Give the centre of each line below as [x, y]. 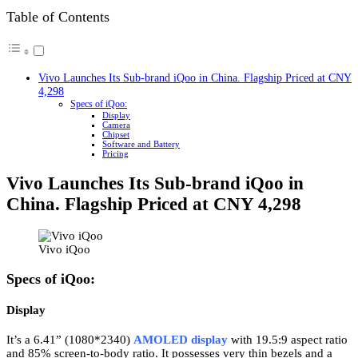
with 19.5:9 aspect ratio [288, 339]
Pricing [115, 153]
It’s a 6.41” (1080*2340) [70, 339]
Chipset [116, 134]
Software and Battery [141, 143]
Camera [116, 124]
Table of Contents [58, 16]
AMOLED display [181, 339]
